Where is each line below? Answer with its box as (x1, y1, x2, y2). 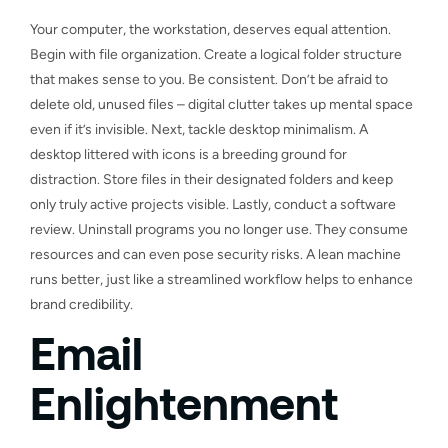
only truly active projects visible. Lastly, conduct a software (30, 195, 396, 213)
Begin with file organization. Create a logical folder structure (30, 45, 402, 63)
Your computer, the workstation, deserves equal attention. (30, 20, 391, 38)
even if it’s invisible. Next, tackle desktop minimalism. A (30, 120, 368, 138)
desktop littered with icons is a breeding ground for (30, 145, 347, 163)
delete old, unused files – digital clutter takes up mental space (30, 95, 413, 113)
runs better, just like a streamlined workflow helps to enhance (30, 270, 413, 288)
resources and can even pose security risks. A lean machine (30, 245, 401, 263)
